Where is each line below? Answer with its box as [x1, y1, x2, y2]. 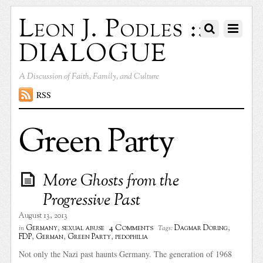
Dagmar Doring [174, 222, 228, 234]
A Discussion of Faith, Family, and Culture [19, 70, 160, 83]
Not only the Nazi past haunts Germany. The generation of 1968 [19, 248, 232, 259]
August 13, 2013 [19, 210, 68, 221]
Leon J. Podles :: [19, 12, 206, 47]
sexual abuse [62, 222, 105, 234]
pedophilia [115, 231, 149, 242]
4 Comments [109, 222, 154, 234]
